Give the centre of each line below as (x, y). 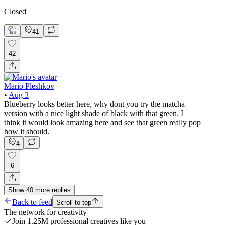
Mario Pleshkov (29, 86)
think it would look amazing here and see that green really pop (102, 122)
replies (61, 190)
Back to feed (32, 202)
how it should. (27, 131)
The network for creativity (45, 212)
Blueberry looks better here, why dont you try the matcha (94, 104)
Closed (15, 11)
